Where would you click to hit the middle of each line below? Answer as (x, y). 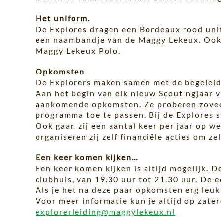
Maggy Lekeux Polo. (78, 51)
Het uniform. (63, 18)
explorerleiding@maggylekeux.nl (105, 211)
